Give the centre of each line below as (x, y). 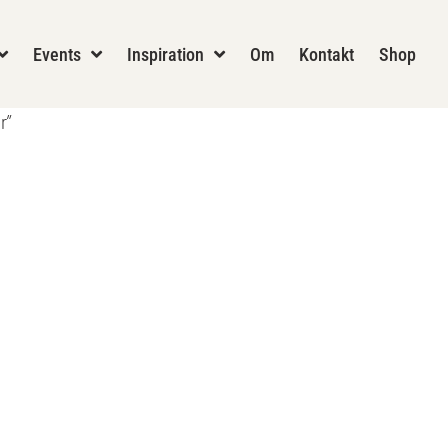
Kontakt (326, 54)
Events (57, 54)
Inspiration (165, 54)
